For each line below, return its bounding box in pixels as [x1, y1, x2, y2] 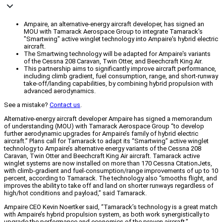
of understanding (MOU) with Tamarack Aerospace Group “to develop [4, 122, 204, 130]
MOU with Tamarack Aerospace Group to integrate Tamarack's [24, 28, 203, 36]
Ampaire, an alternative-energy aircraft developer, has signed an [24, 20, 204, 28]
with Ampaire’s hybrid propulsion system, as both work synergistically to [4, 211, 210, 219]
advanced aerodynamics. [24, 87, 96, 95]
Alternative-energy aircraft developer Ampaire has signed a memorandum [4, 115, 212, 123]
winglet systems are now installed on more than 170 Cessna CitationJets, [4, 160, 212, 167]
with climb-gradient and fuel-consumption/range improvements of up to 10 [4, 167, 218, 175]
